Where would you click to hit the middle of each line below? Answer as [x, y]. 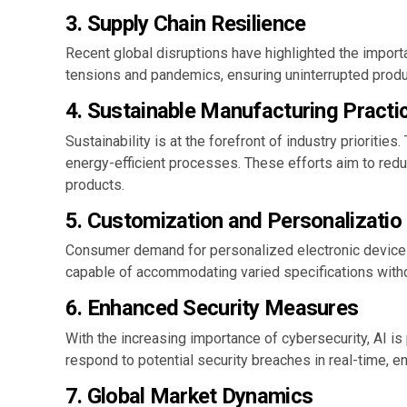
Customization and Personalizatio [244, 220]
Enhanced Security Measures [223, 308]
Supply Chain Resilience [196, 23]
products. [95, 184]
